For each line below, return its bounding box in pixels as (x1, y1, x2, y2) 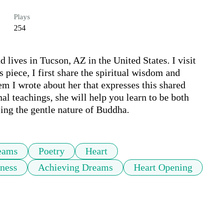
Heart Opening (134, 162, 192, 173)
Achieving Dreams (38, 162, 113, 173)
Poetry (38, 146, 65, 157)
